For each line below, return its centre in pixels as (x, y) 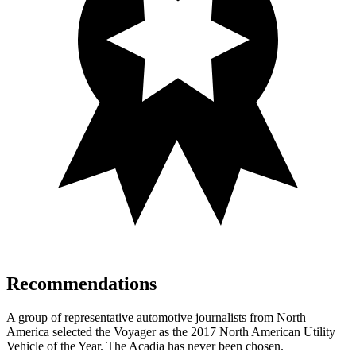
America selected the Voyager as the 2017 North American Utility (171, 332)
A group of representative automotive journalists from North (156, 317)
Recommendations (81, 284)
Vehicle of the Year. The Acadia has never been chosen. (145, 346)
